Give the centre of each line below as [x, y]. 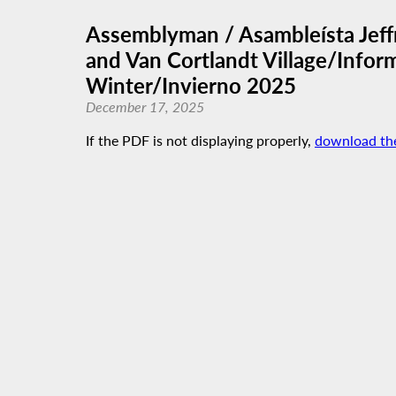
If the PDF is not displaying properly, [200, 140]
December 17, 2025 [145, 107]
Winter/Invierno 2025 [191, 85]
